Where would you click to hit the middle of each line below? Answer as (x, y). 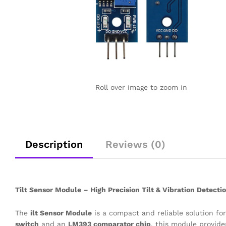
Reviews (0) (135, 144)
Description (54, 144)
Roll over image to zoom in (141, 87)
